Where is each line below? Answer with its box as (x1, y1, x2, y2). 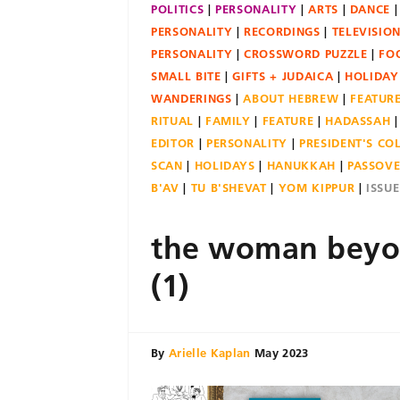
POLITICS (151, 2, 204, 16)
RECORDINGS (244, 24, 321, 38)
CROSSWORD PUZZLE (244, 46, 368, 61)
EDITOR (151, 136, 195, 150)
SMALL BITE (151, 69, 221, 83)
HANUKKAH (266, 158, 336, 172)
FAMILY (204, 113, 251, 128)
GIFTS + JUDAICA (232, 69, 334, 83)
